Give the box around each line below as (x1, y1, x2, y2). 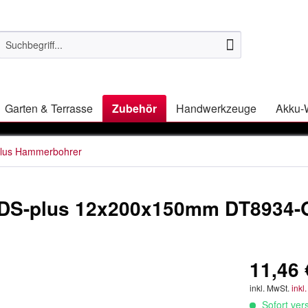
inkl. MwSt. (250, 282, 292, 294)
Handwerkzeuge (176, 100, 256, 117)
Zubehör (112, 100, 157, 117)
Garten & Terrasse (5, 100, 93, 117)
